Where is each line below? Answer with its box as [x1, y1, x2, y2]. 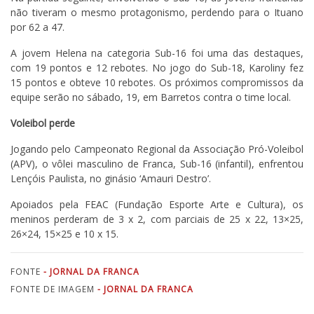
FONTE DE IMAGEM [11, 282, 97, 295]
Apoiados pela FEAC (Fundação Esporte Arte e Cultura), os [11, 197, 303, 211]
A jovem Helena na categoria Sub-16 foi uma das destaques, [11, 46, 303, 60]
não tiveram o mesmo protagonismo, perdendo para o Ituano [11, 5, 303, 19]
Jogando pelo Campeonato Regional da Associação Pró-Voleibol [11, 142, 303, 156]
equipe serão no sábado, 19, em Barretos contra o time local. [11, 90, 291, 104]
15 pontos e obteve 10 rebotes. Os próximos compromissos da [11, 75, 303, 89]
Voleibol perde [11, 116, 75, 130]
